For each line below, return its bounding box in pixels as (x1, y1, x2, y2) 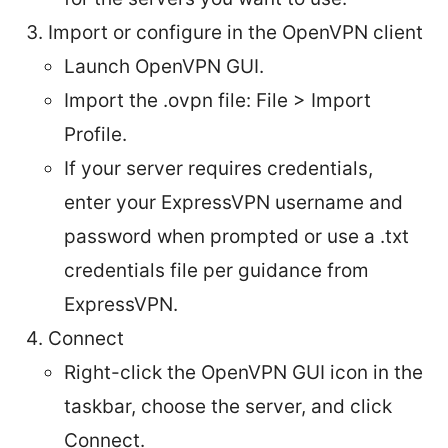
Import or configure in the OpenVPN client (48, 20, 423, 44)
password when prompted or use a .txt (64, 224, 409, 248)
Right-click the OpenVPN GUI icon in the (64, 360, 423, 384)
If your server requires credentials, (64, 156, 373, 180)
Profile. (64, 122, 127, 146)
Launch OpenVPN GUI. (64, 54, 264, 78)
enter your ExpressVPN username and (64, 190, 403, 214)
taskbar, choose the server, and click (64, 394, 392, 418)
